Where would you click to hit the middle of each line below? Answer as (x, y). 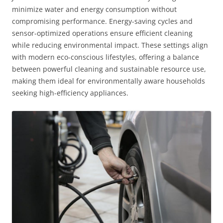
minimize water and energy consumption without (94, 9)
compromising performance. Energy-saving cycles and (102, 21)
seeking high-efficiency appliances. (70, 93)
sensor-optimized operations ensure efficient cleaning (102, 33)
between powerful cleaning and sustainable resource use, (109, 69)
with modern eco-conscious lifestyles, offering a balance (106, 57)
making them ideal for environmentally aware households (109, 81)
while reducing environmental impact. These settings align (110, 45)
